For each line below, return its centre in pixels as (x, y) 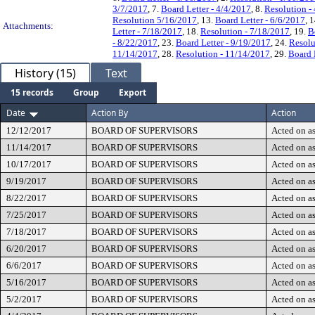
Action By (110, 113)
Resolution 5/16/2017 (155, 20)
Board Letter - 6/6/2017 (260, 20)
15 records (32, 92)
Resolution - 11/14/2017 (223, 54)
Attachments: (28, 26)
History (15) (45, 73)
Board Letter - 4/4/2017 (206, 9)
